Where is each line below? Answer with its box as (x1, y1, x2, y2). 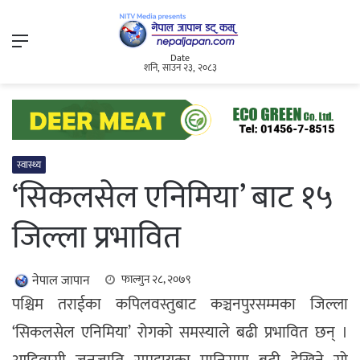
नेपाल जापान (32, 270, 90, 292)
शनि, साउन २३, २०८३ (143, 59, 217, 76)
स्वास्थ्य (17, 157, 41, 174)
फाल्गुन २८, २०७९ (121, 270, 190, 289)
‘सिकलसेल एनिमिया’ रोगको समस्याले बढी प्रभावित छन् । (12, 319, 348, 347)
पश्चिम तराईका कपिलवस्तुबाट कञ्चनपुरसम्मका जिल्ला (12, 291, 348, 319)
